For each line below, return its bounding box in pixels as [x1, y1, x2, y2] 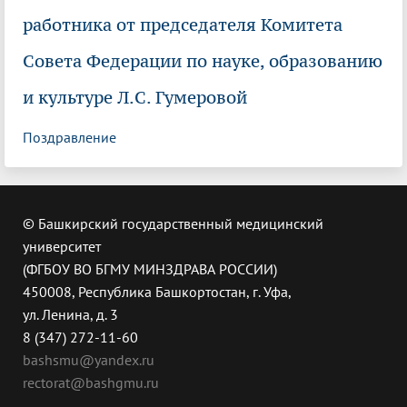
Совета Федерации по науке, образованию [23, 50, 382, 72]
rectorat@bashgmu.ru [23, 373, 159, 392]
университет [23, 237, 101, 256]
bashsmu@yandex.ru [23, 351, 154, 370]
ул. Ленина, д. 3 [23, 305, 118, 324]
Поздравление [23, 128, 116, 147]
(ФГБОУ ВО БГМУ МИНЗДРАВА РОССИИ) [23, 260, 277, 279]
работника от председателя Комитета [23, 14, 342, 35]
